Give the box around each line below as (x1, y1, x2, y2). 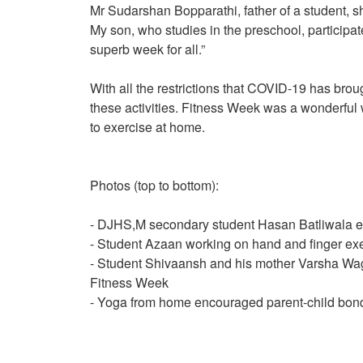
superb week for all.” (90, 40, 208, 58)
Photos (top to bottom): (90, 176, 219, 194)
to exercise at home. (90, 117, 205, 136)
